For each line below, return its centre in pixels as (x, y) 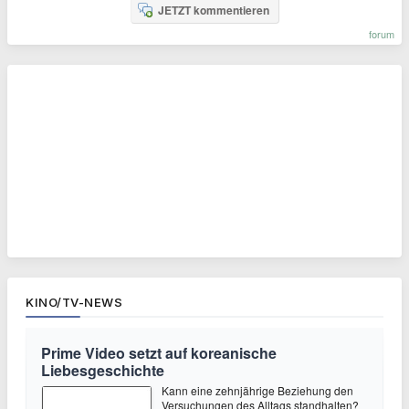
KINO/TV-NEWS (74, 302)
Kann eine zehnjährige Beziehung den (257, 390)
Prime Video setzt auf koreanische (159, 352)
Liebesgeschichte (103, 370)
